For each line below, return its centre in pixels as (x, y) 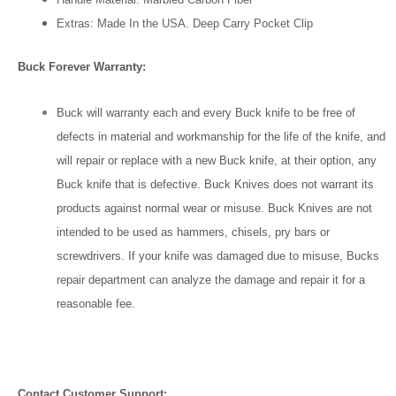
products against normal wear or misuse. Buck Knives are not (214, 209)
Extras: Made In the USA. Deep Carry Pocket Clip (198, 24)
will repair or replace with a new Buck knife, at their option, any (216, 161)
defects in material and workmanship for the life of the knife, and (221, 137)
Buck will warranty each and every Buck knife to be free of (206, 113)
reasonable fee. (95, 304)
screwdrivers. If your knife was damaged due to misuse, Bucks (217, 256)
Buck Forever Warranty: (82, 66)
